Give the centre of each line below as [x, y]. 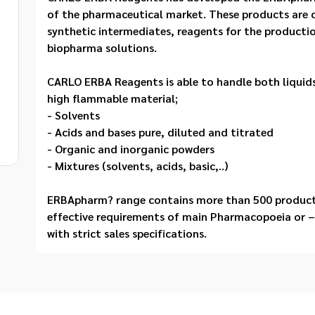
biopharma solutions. [102, 47]
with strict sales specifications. [127, 233]
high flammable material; [113, 98]
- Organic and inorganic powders [131, 149]
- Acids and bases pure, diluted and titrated [161, 132]
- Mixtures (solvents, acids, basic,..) [138, 166]
